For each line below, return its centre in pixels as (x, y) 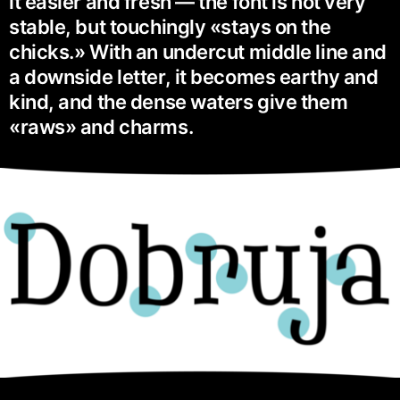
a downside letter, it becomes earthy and (194, 77)
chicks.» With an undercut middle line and (198, 52)
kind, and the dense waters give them (179, 102)
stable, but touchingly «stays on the (170, 27)
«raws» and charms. (101, 127)
